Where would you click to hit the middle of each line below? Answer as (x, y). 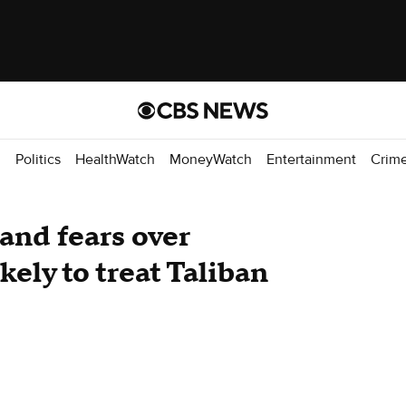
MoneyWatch (211, 159)
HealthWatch (115, 159)
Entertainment (311, 159)
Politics (38, 159)
